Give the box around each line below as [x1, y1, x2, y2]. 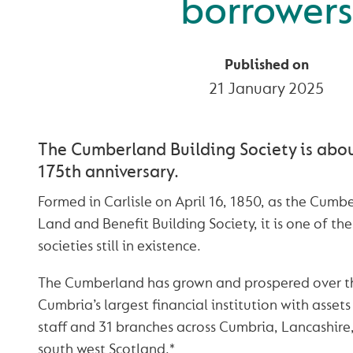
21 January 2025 [209, 79, 324, 99]
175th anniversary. [37, 160, 179, 183]
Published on [224, 56, 309, 75]
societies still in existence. [37, 237, 201, 256]
